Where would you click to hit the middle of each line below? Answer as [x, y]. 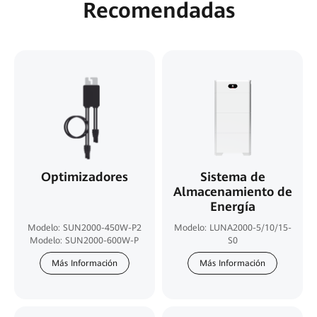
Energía [232, 206]
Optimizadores [84, 177]
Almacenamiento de [232, 191]
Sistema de [232, 177]
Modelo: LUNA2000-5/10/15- [232, 227]
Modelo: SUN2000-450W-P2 [84, 227]
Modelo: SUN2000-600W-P [85, 240]
